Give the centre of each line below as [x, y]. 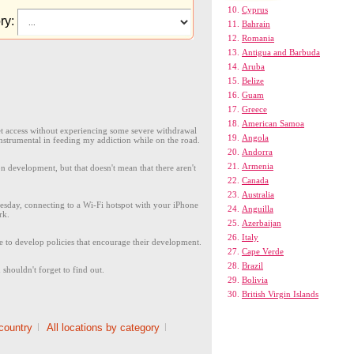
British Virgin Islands [280, 294]
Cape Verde [263, 251]
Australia [258, 194]
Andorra [257, 152]
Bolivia [255, 280]
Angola [255, 137]
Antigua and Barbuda [281, 52]
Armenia [258, 166]
